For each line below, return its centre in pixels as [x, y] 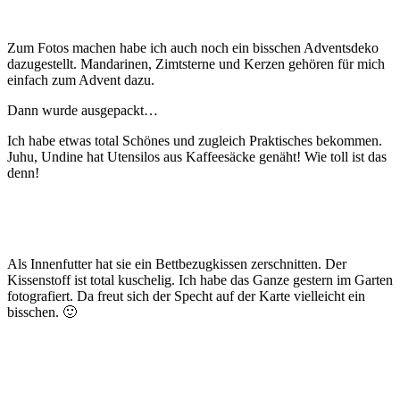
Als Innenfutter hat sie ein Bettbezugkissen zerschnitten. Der [177, 263]
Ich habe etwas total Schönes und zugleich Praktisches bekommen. [195, 140]
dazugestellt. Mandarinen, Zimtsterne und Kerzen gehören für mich [196, 63]
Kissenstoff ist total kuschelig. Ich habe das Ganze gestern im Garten [200, 279]
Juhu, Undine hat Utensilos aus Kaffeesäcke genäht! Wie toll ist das [197, 156]
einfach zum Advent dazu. [83, 79]
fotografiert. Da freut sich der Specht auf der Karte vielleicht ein [186, 296]
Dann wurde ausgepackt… [83, 110]
